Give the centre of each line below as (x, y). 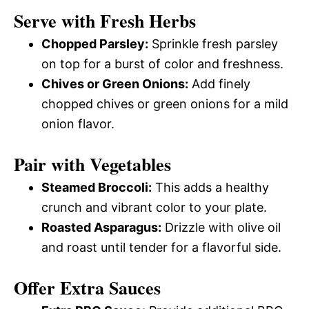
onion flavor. (78, 124)
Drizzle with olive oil (221, 227)
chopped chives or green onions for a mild (165, 104)
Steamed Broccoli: (97, 187)
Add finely (219, 84)
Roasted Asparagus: (101, 227)
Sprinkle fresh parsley (213, 44)
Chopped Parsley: (95, 44)
